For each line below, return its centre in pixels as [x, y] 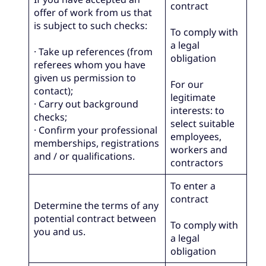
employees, [196, 137]
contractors [199, 163]
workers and [199, 150]
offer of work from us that [93, 13]
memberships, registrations [97, 143]
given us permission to [85, 78]
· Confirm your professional [96, 130]
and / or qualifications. [85, 156]
